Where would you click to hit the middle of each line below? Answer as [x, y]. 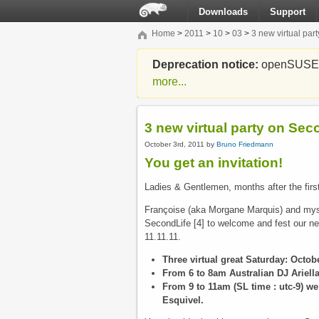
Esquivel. [183, 300]
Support [288, 12]
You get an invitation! [214, 163]
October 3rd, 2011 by [181, 144]
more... [170, 82]
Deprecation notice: [206, 64]
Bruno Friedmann [245, 144]
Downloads [223, 12]
